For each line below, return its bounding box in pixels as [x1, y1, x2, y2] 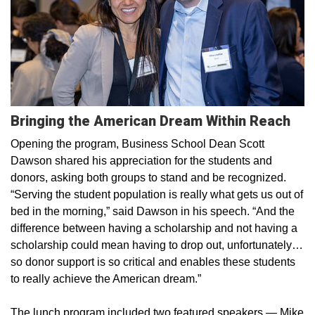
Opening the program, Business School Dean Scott [11, 137, 264, 150]
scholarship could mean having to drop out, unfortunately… [11, 238, 303, 251]
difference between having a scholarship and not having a [11, 221, 297, 234]
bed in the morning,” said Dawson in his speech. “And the [11, 205, 295, 217]
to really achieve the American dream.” [11, 272, 201, 285]
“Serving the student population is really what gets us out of [11, 188, 303, 200]
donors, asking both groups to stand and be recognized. [11, 171, 286, 184]
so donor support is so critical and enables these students [11, 255, 295, 268]
